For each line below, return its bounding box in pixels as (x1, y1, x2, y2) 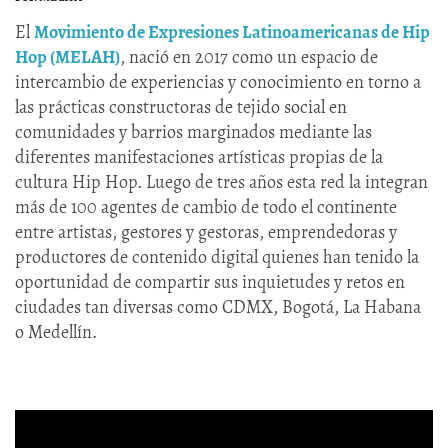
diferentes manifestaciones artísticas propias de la (15, 145, 383, 170)
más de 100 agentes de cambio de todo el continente (15, 195, 397, 220)
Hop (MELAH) (15, 45, 120, 70)
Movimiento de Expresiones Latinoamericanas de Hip (34, 20, 430, 45)
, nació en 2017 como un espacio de (120, 45, 378, 70)
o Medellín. (15, 320, 97, 345)
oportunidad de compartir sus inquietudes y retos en (15, 270, 405, 295)
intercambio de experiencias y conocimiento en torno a (15, 70, 421, 95)
